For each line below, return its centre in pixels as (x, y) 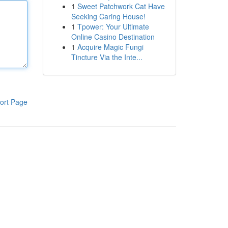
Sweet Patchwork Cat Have (121, 6)
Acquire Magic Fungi (110, 47)
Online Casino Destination (113, 37)
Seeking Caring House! (108, 16)
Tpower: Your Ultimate (113, 26)
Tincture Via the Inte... (107, 57)
